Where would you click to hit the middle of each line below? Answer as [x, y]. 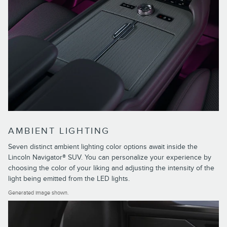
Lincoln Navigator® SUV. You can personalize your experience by [110, 158]
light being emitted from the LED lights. [69, 179]
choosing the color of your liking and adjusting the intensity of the [111, 168]
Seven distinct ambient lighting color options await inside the [103, 147]
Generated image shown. [39, 193]
